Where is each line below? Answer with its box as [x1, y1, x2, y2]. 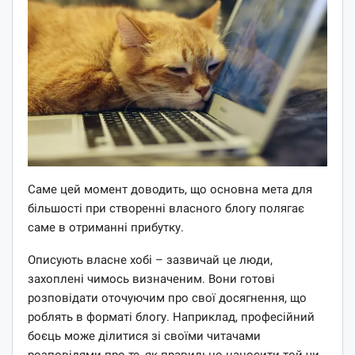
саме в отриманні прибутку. [28, 219, 184, 235]
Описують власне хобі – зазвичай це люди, [28, 252, 273, 267]
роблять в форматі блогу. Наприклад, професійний [28, 309, 315, 324]
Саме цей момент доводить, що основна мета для [28, 181, 312, 197]
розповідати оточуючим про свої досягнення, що [28, 290, 307, 305]
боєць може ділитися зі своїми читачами [28, 328, 261, 343]
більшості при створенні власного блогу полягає [28, 200, 304, 216]
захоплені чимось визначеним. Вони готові [28, 271, 275, 286]
